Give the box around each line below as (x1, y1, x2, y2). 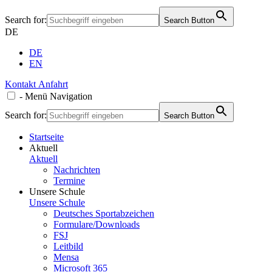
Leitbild (53, 241, 83, 251)
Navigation (50, 91, 92, 101)
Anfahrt (38, 79, 68, 89)
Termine (53, 175, 85, 186)
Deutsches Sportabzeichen (53, 208, 154, 219)
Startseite (29, 132, 64, 142)
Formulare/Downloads (53, 219, 140, 229)
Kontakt (5, 79, 36, 89)
